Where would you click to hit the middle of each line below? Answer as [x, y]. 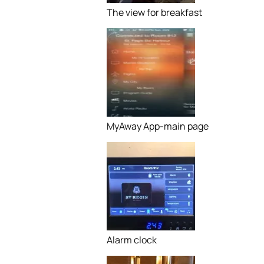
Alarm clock [131, 240]
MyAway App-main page [157, 126]
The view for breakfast [154, 12]
